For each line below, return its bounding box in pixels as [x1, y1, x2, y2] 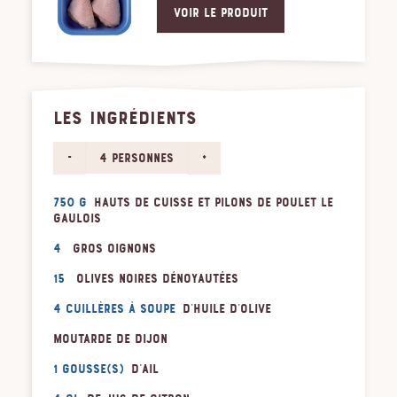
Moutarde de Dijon [53, 332, 167, 346]
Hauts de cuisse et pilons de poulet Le [94, 196, 333, 210]
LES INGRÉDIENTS [53, 107, 197, 129]
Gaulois [53, 212, 101, 226]
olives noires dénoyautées [76, 272, 238, 286]
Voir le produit [174, 6, 269, 20]
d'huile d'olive [183, 302, 271, 316]
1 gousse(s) [53, 362, 124, 377]
